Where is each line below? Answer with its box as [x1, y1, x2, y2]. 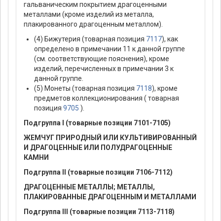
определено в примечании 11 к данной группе [34, 45, 185, 53]
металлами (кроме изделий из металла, [24, 10, 154, 19]
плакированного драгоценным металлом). [24, 20, 163, 29]
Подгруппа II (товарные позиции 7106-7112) [24, 168, 173, 177]
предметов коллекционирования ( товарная [34, 94, 179, 103]
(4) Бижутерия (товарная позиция [34, 35, 146, 43]
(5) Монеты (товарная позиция [34, 84, 136, 93]
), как [162, 35, 178, 43]
